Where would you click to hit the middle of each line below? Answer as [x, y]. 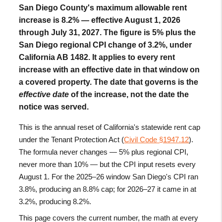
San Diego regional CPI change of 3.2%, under [106, 45]
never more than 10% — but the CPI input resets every [108, 164]
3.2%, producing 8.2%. [55, 201]
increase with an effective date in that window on [110, 69]
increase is [40, 20]
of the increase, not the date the [129, 94]
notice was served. [54, 107]
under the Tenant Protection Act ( [72, 139]
